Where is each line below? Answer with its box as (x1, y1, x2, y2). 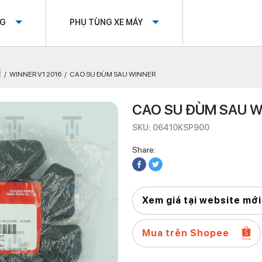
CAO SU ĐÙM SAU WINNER (70, 70, 156, 78)
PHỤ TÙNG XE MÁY (70, 18, 143, 27)
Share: (132, 145, 156, 154)
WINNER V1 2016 (9, 70, 61, 78)
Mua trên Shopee (142, 227, 230, 239)
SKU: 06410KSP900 (132, 123, 210, 132)
